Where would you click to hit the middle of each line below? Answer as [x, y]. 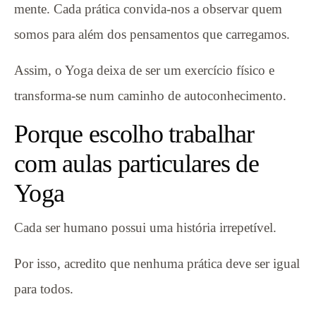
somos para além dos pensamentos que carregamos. [152, 34]
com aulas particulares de [136, 163]
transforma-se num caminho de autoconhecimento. [150, 95]
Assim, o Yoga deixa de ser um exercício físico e [144, 70]
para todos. [44, 288]
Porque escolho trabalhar [134, 134]
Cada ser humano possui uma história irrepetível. [145, 227]
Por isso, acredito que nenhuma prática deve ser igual [157, 263]
